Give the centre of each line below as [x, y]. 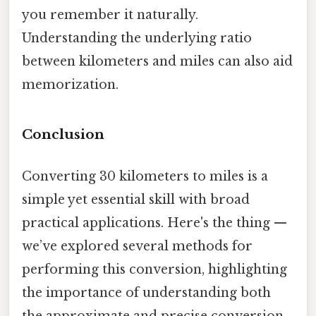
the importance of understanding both [146, 293]
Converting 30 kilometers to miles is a [145, 177]
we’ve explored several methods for [137, 247]
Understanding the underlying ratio [137, 38]
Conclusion [63, 135]
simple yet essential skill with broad [136, 200]
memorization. [70, 85]
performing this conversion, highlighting [154, 270]
